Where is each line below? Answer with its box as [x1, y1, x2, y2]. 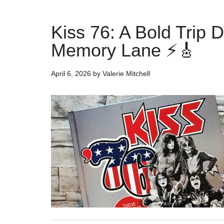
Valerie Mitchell [102, 69, 150, 77]
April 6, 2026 [51, 69, 91, 77]
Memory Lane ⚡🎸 [51, 40, 195, 60]
